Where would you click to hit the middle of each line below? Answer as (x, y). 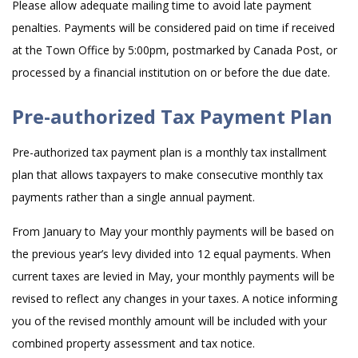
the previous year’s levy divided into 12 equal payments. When (171, 254)
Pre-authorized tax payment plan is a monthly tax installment (169, 152)
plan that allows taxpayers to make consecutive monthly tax (167, 175)
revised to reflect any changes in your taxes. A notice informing (175, 298)
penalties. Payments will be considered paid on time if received (173, 28)
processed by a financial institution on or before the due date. (171, 72)
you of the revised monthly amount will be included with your (169, 321)
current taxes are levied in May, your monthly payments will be (173, 276)
